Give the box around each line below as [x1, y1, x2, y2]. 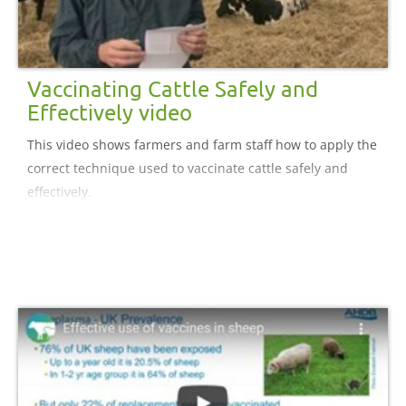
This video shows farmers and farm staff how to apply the [27, 135, 377, 153]
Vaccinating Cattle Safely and [27, 74, 318, 101]
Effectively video [27, 98, 192, 125]
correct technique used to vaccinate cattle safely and [27, 159, 348, 177]
